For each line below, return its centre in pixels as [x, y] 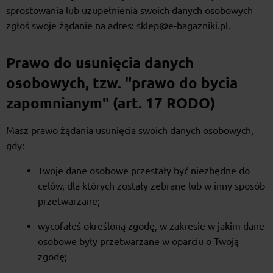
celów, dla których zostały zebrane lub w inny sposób [151, 186]
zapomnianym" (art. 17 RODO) [111, 104]
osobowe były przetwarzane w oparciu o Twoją [138, 242]
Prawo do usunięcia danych [100, 63]
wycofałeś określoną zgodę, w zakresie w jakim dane [151, 226]
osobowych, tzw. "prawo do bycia [122, 83]
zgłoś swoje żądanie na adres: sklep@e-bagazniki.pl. [118, 26]
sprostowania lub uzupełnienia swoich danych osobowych [129, 11]
